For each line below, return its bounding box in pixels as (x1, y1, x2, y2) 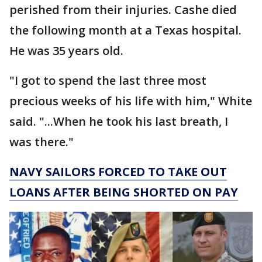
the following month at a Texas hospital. (9, 22, 242, 39)
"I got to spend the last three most (9, 73, 206, 89)
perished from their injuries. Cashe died (9, 2, 237, 18)
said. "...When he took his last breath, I (9, 113, 228, 130)
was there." (9, 134, 74, 150)
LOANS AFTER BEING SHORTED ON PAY (9, 184, 238, 201)
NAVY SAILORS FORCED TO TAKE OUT (9, 164, 227, 180)
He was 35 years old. (9, 43, 123, 59)
